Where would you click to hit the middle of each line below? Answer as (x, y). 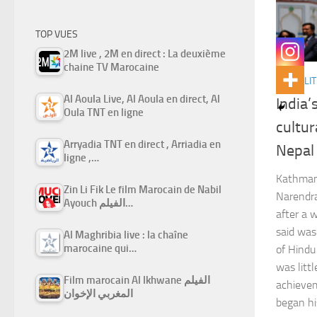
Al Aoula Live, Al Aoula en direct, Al (142, 99)
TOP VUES (57, 34)
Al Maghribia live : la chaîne (126, 235)
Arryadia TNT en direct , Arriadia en (142, 144)
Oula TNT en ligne (104, 112)
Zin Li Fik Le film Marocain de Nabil (143, 189)
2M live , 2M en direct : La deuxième (145, 53)
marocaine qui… (100, 248)
